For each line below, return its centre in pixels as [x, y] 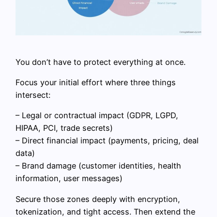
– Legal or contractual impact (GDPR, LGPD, [97, 116]
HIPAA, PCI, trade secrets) [64, 128]
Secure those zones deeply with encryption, [98, 199]
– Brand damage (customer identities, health [98, 166]
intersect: [33, 95]
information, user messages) [69, 178]
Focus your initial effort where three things [96, 83]
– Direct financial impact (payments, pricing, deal [107, 141]
